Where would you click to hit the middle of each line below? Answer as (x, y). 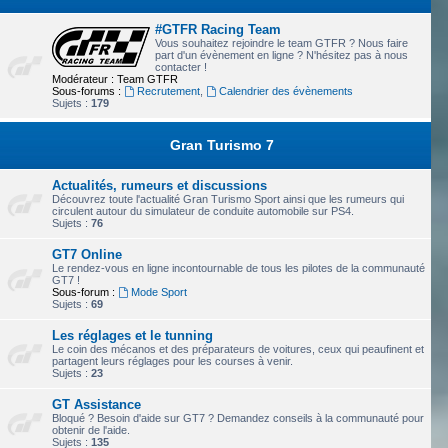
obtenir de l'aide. (91, 430)
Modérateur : (83, 79)
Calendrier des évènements (285, 91)
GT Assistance (96, 404)
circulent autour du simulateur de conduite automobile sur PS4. (203, 211)
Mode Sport (158, 292)
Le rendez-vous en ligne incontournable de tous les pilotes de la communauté (238, 268)
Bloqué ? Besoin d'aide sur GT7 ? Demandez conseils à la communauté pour (238, 418)
